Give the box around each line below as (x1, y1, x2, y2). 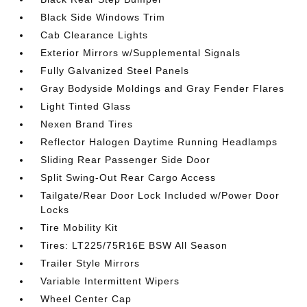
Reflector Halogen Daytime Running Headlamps (40, 136, 278, 147)
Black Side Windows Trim (40, 11, 166, 23)
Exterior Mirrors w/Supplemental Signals (40, 47, 241, 58)
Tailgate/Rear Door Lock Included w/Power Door (40, 189, 280, 201)
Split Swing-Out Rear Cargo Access (40, 171, 217, 183)
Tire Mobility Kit (40, 221, 119, 233)
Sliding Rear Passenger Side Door (40, 153, 211, 165)
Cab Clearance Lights (40, 29, 149, 40)
